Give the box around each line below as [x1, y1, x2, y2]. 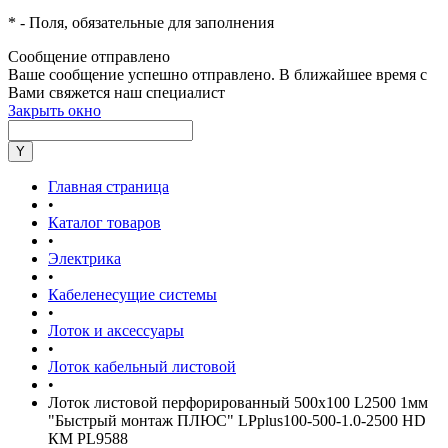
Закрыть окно [8, 102, 101, 119]
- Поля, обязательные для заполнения [16, 14, 274, 31]
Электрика [48, 250, 121, 267]
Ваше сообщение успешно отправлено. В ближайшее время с [8, 66, 427, 83]
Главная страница [48, 178, 169, 195]
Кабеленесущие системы [48, 286, 217, 303]
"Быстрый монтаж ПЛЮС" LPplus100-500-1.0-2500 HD [48, 412, 426, 429]
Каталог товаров [48, 214, 161, 231]
